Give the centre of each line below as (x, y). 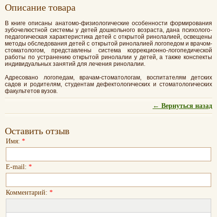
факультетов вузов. (31, 91)
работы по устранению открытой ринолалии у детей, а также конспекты (108, 57)
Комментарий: (28, 192)
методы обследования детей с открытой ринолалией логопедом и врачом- (108, 43)
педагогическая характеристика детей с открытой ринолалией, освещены (108, 37)
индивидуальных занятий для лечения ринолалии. (75, 64)
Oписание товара (40, 7)
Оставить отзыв (37, 131)
